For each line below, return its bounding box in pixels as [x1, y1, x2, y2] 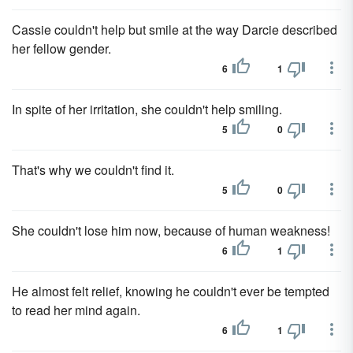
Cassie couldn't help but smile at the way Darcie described [12, 20, 337, 39]
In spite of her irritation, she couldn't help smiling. [12, 100, 282, 118]
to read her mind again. [12, 301, 140, 319]
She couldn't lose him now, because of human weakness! [12, 221, 330, 240]
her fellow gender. [12, 39, 111, 58]
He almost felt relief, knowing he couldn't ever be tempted [12, 282, 329, 300]
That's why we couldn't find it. [12, 161, 174, 179]
